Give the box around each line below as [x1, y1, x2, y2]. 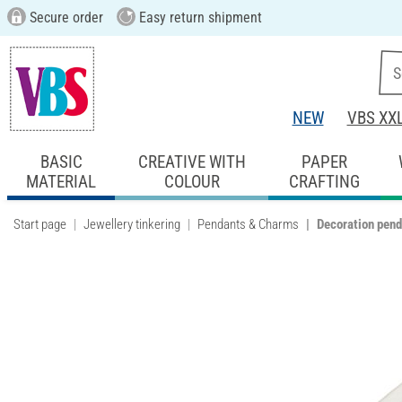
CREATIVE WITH [137, 151, 246, 172]
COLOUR [163, 170, 220, 192]
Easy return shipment [135, 9, 262, 26]
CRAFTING [288, 170, 360, 192]
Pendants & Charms [197, 215, 299, 232]
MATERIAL [26, 170, 97, 192]
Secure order [25, 9, 103, 26]
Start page [13, 215, 66, 232]
